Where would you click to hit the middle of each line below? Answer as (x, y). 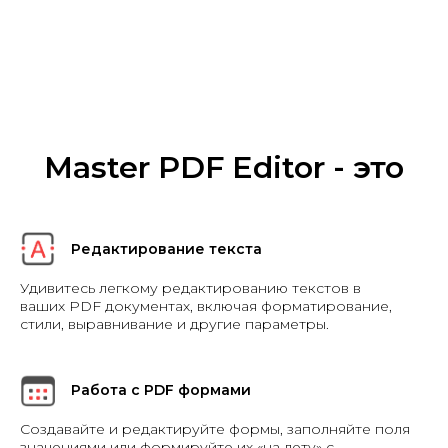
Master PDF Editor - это (224, 168)
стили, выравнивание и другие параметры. (174, 324)
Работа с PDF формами (161, 390)
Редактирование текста (166, 249)
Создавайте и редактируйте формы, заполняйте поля (215, 429)
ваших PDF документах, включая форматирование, (206, 306)
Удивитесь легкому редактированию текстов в (190, 288)
